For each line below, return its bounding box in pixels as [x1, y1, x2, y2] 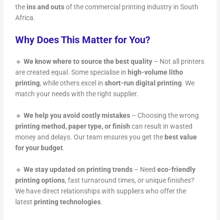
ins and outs [27, 2, 65, 11]
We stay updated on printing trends [24, 165, 133, 174]
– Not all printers [152, 57, 205, 66]
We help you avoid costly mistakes [24, 111, 131, 120]
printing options [15, 176, 65, 185]
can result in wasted [130, 122, 193, 131]
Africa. [15, 13, 36, 22]
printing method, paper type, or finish [15, 122, 131, 131]
